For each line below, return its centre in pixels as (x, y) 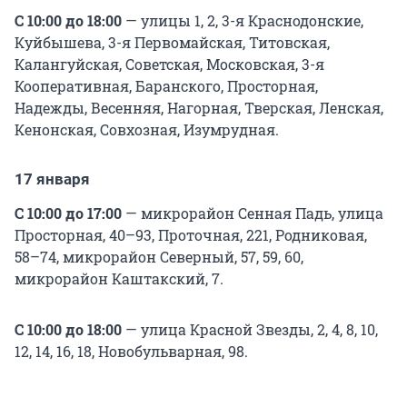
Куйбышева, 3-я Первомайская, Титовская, (172, 43)
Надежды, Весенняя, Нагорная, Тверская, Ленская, (199, 108)
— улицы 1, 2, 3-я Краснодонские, (244, 21)
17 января (52, 179)
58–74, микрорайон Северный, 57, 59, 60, (159, 257)
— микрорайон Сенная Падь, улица (253, 213)
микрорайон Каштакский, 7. (119, 279)
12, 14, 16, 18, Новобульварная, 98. (131, 352)
